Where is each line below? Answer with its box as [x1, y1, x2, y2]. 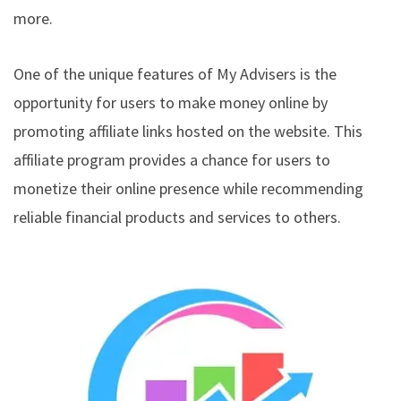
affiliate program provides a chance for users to [13, 149, 330, 170]
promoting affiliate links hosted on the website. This [13, 120, 363, 141]
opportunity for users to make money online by [13, 91, 328, 113]
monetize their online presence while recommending [13, 177, 363, 199]
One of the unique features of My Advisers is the [13, 63, 337, 84]
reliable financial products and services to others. [13, 206, 341, 227]
